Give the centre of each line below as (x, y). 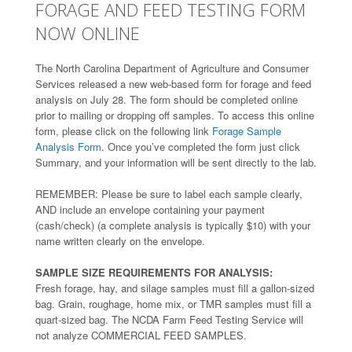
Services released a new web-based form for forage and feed (173, 83)
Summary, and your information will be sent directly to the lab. (176, 162)
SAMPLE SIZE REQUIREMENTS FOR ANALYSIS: (154, 272)
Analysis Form (68, 146)
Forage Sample (247, 130)
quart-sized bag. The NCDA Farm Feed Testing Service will (169, 319)
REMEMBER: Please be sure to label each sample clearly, (169, 193)
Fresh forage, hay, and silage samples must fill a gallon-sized (175, 288)
